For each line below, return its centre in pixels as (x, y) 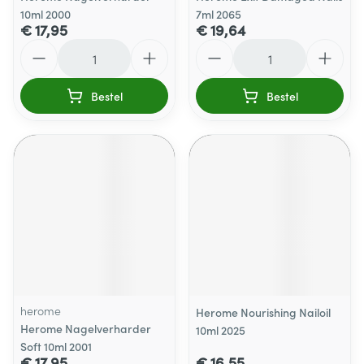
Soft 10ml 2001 (56, 346)
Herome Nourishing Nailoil (263, 312)
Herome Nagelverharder (86, 328)
